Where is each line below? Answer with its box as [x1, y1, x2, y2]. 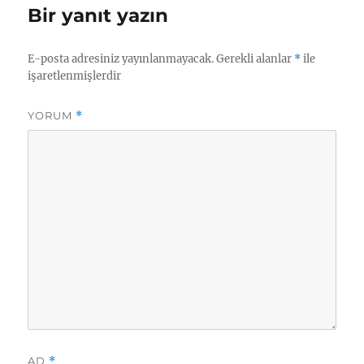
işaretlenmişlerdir [28, 69, 122, 84]
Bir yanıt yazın [28, 4, 169, 28]
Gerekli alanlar [216, 52, 295, 67]
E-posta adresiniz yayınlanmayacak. [28, 52, 214, 67]
